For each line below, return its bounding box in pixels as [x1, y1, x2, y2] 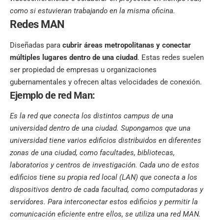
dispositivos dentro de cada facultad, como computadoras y [10, 185, 203, 194]
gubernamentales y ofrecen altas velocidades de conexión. [10, 78, 202, 87]
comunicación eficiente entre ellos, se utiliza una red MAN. [10, 210, 201, 219]
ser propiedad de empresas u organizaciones [10, 65, 157, 75]
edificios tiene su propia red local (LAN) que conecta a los [10, 173, 197, 182]
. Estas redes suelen [137, 53, 204, 62]
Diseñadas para [10, 41, 60, 50]
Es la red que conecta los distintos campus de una [10, 111, 173, 121]
